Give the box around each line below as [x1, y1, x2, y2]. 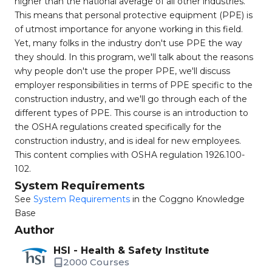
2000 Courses [63, 256, 129, 268]
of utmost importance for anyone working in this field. [15, 24, 243, 35]
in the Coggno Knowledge [130, 194, 245, 205]
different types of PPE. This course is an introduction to [15, 107, 248, 118]
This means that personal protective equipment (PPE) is [15, 10, 253, 21]
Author [15, 223, 55, 237]
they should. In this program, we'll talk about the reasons [15, 52, 253, 63]
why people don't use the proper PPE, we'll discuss [15, 66, 230, 76]
